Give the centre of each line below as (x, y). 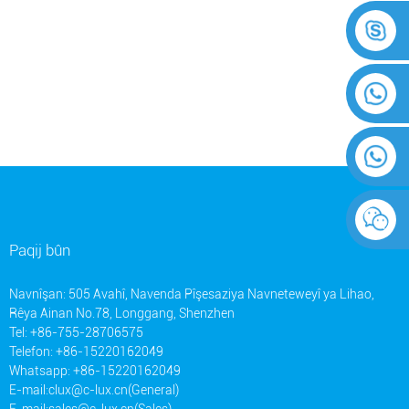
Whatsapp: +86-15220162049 (95, 370)
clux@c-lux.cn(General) (114, 389)
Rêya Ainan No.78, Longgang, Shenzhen (122, 313)
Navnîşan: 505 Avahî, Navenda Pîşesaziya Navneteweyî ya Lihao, (192, 294)
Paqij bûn (40, 250)
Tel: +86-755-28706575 (76, 332)
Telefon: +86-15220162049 (86, 351)
